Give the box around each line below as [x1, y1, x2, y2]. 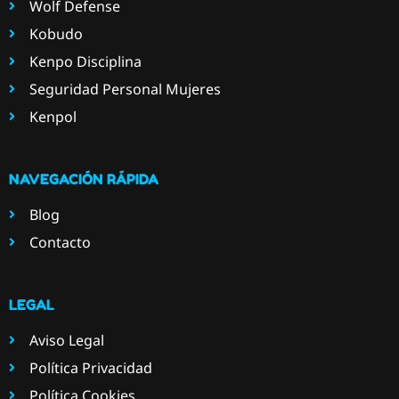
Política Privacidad [28, 358, 152, 379]
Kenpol [28, 107, 77, 127]
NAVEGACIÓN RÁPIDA [9, 170, 159, 189]
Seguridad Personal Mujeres [28, 79, 221, 100]
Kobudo [28, 24, 83, 45]
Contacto [28, 232, 91, 253]
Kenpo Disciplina [28, 52, 142, 72]
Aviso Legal [28, 330, 104, 351]
